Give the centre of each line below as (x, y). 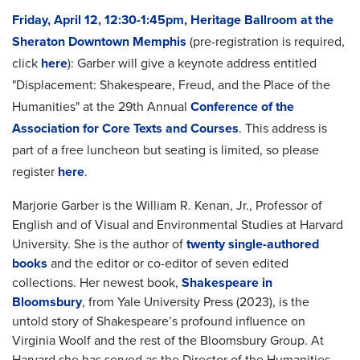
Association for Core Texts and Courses (125, 128)
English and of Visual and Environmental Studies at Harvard (178, 225)
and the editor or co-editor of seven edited (168, 263)
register (35, 172)
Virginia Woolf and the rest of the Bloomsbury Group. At (168, 340)
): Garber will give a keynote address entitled (192, 63)
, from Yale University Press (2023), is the (196, 302)
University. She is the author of (99, 244)
